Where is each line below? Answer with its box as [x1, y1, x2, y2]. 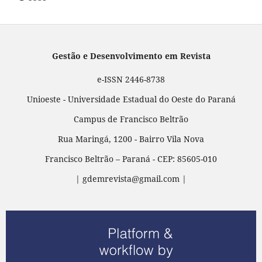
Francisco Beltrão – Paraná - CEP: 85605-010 [45, 153, 217, 165]
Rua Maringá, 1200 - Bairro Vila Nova [58, 133, 204, 145]
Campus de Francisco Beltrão [74, 113, 188, 125]
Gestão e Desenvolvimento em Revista [51, 50, 211, 62]
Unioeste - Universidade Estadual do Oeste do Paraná [26, 94, 236, 105]
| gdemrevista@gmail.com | [75, 173, 187, 185]
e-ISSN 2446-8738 [97, 74, 165, 85]
